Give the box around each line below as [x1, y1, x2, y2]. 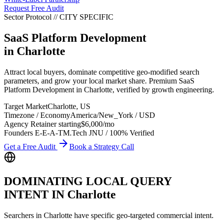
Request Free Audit [4, 4, 64, 12]
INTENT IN [4, 188, 67, 201]
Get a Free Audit [4, 142, 57, 151]
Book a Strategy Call [69, 142, 134, 151]
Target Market [4, 102, 48, 110]
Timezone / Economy [4, 110, 70, 119]
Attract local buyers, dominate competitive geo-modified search [4, 67, 199, 76]
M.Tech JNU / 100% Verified [63, 128, 154, 137]
